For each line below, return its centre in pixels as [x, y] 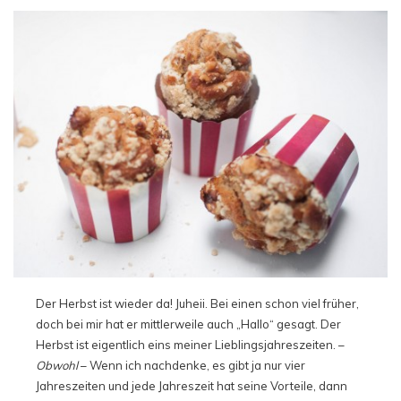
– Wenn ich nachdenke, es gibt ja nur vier [192, 366]
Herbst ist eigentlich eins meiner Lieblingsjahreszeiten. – [190, 345]
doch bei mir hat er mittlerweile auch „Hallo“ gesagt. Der [188, 324]
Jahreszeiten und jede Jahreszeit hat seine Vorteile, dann [192, 386]
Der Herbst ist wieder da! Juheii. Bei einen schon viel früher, [197, 304]
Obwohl [57, 366]
